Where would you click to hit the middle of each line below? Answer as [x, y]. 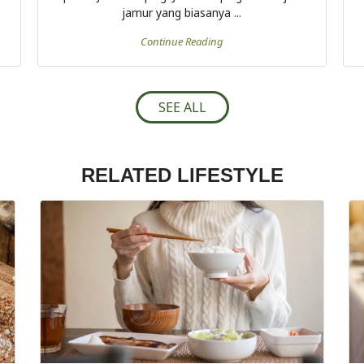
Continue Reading [182, 42]
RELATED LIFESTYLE [182, 175]
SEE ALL [182, 108]
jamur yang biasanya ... [182, 13]
